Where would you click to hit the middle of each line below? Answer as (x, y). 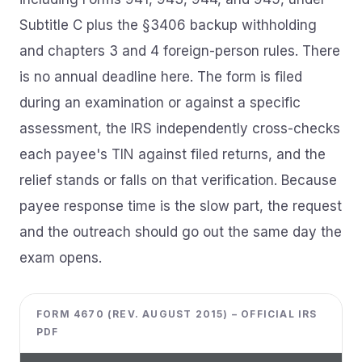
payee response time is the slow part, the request (181, 206)
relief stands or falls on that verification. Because (178, 180)
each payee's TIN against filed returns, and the (173, 154)
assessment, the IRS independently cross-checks (180, 128)
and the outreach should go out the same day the (181, 232)
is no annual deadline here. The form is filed (161, 77)
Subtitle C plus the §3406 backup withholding (168, 25)
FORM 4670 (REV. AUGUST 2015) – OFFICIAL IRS (177, 314)
